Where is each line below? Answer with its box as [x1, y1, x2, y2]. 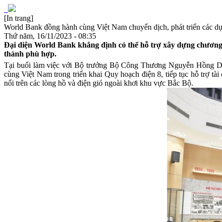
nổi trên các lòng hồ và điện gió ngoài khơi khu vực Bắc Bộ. [4, 79, 193, 87]
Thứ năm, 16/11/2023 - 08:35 [4, 32, 96, 40]
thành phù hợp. [4, 50, 56, 58]
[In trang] [4, 14, 33, 22]
